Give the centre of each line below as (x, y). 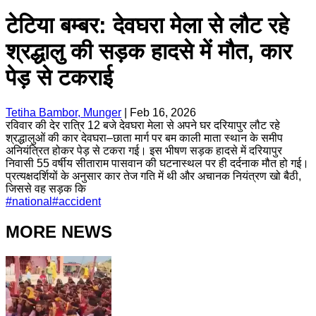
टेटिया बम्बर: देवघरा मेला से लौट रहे (147, 26)
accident (80, 201)
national (32, 201)
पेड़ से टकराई (59, 78)
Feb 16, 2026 (163, 112)
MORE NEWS (59, 231)
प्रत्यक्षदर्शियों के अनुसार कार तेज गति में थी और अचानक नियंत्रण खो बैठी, (153, 176)
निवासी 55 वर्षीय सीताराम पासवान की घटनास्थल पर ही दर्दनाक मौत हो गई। (157, 163)
